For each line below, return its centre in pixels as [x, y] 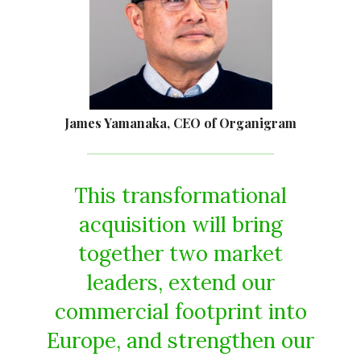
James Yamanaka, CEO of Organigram [180, 122]
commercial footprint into [180, 311]
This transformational [180, 195]
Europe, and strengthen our [180, 340]
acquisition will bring [180, 224]
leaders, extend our [180, 282]
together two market [180, 253]
